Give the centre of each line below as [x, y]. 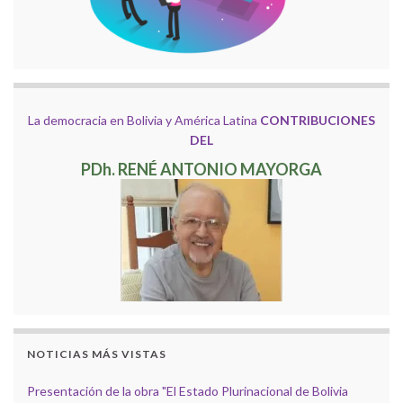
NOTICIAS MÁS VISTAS [97, 354]
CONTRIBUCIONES [318, 120]
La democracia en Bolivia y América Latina [144, 120]
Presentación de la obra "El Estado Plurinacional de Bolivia [188, 390]
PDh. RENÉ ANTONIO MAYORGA [201, 169]
